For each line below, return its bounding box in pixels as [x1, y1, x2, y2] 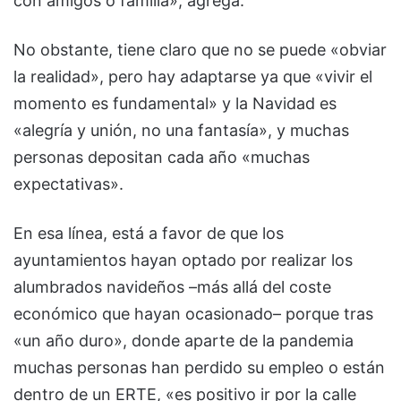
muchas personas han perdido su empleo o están [13, 357, 385, 377]
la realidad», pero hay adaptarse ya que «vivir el [13, 66, 372, 86]
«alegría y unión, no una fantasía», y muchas [13, 120, 349, 140]
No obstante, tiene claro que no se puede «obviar [13, 39, 387, 59]
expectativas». [13, 174, 124, 193]
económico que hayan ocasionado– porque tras [13, 303, 373, 323]
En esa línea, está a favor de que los [13, 223, 284, 243]
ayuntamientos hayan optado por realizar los [13, 250, 353, 269]
